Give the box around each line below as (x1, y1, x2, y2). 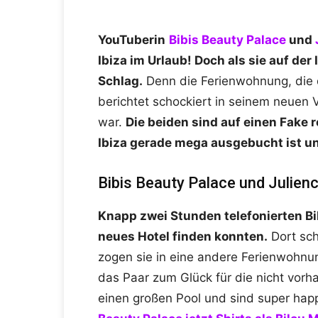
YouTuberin (98, 33, 165, 48)
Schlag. (98, 74, 143, 89)
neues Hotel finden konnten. (98, 229, 268, 244)
